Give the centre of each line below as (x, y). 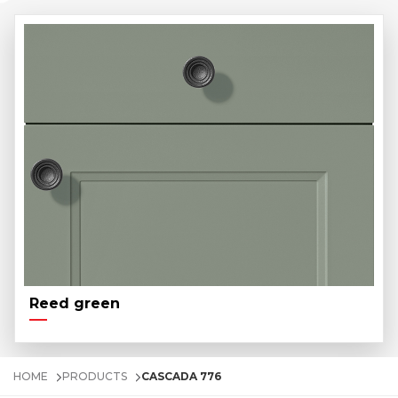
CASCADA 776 (181, 377)
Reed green (75, 304)
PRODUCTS (95, 377)
